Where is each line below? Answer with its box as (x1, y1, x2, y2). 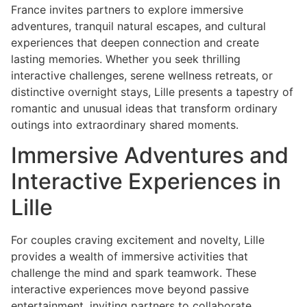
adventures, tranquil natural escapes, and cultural (11, 19, 266, 33)
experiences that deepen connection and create (11, 35, 259, 49)
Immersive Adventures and (11, 142, 288, 169)
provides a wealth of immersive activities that (11, 249, 248, 264)
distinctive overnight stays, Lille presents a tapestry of (11, 84, 293, 99)
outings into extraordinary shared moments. (11, 117, 238, 132)
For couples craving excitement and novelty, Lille (11, 233, 265, 247)
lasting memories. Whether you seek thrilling (11, 51, 241, 66)
